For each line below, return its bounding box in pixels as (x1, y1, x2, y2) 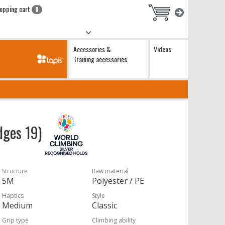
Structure (2, 167, 28, 175)
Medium (2, 200, 33, 211)
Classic (92, 200, 118, 211)
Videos (154, 44, 171, 54)
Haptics (2, 191, 24, 200)
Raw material (92, 167, 129, 175)
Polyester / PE (92, 175, 145, 186)
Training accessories (73, 54, 127, 64)
